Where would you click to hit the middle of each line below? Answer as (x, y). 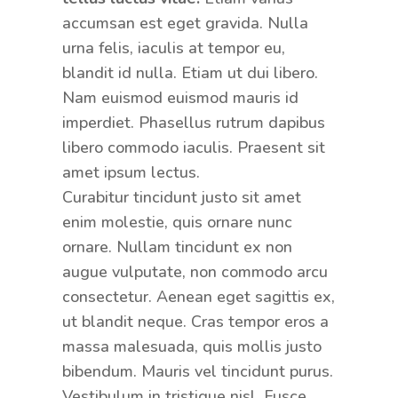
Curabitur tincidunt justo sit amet (181, 197)
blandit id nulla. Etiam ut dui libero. (190, 72)
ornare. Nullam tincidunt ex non (177, 247)
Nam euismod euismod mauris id (180, 97)
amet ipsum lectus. (131, 172)
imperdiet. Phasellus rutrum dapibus (193, 122)
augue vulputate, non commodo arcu (195, 271)
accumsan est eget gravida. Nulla (185, 23)
